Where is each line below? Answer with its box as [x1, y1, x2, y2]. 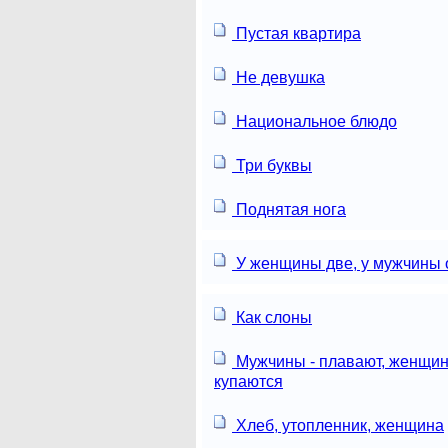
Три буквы [232, 156, 312, 174]
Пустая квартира [232, 24, 361, 42]
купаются [214, 372, 283, 390]
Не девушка [232, 68, 325, 86]
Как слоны [232, 308, 312, 326]
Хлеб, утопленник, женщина [232, 416, 444, 434]
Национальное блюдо [232, 112, 397, 130]
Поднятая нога [232, 200, 346, 218]
